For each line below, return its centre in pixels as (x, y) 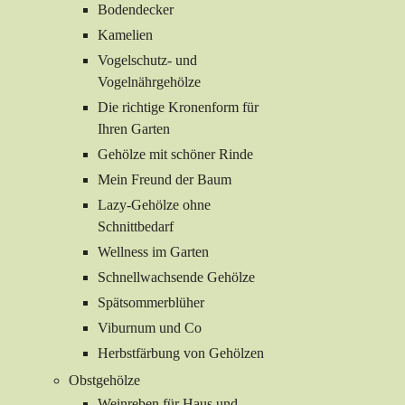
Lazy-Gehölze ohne (154, 205)
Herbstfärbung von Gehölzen (181, 353)
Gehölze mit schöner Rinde (175, 155)
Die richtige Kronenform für (178, 108)
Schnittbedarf (136, 227)
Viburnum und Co (150, 328)
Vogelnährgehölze (149, 82)
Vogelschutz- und (147, 61)
